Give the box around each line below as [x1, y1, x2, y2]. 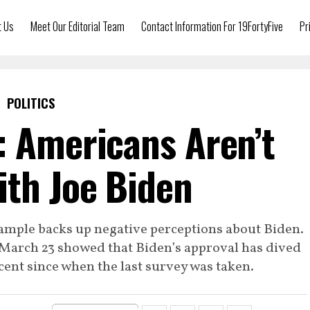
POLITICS [6, 94, 55, 112]
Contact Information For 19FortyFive [141, 18, 283, 35]
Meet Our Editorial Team [30, 18, 125, 35]
